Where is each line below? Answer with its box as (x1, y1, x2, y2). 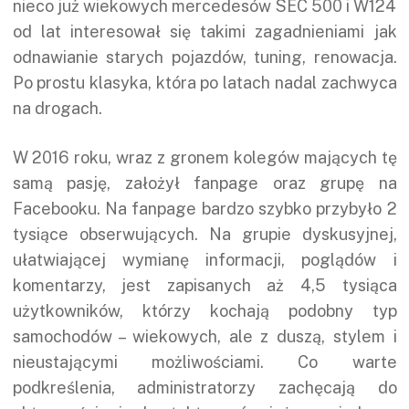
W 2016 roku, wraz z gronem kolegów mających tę (12, 147, 397, 167)
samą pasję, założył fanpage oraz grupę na (12, 173, 397, 193)
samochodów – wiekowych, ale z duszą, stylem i (12, 326, 397, 346)
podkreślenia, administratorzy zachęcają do (12, 377, 397, 397)
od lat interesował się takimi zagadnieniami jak (12, 21, 397, 41)
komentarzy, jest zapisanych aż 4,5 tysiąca (12, 275, 397, 295)
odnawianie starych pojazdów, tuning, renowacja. (12, 47, 397, 67)
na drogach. (12, 98, 102, 118)
